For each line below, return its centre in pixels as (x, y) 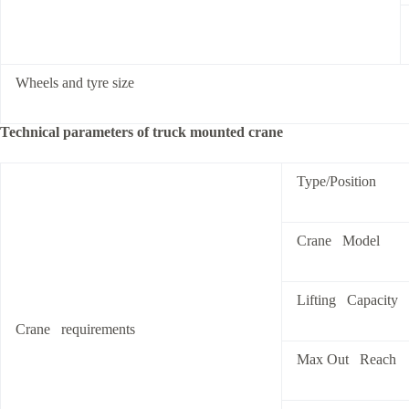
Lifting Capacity (347, 300)
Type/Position (336, 181)
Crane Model (338, 241)
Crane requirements (75, 329)
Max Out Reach (346, 359)
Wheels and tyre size (75, 83)
